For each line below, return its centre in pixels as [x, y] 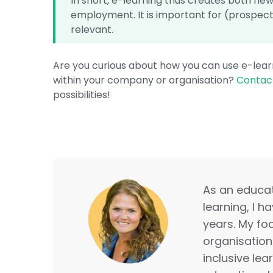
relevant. [92, 30]
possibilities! [82, 95]
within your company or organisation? [145, 80]
